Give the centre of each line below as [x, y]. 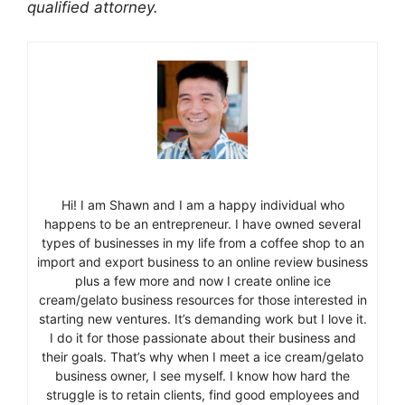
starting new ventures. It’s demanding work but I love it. [202, 318]
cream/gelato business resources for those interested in [202, 299]
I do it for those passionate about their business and [202, 337]
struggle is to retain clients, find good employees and [202, 394]
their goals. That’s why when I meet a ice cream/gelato [202, 356]
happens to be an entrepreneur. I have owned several [202, 223]
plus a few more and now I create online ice [202, 280]
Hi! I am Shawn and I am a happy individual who [202, 204]
